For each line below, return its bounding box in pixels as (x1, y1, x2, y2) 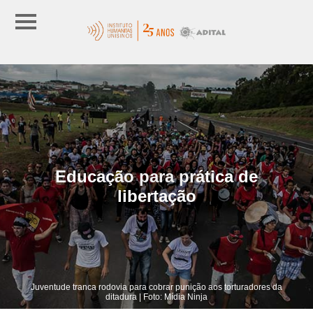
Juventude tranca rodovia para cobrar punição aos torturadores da (31, 282, 282, 292)
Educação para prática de (55, 166, 258, 186)
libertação (117, 186, 196, 205)
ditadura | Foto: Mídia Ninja (105, 291, 208, 302)
